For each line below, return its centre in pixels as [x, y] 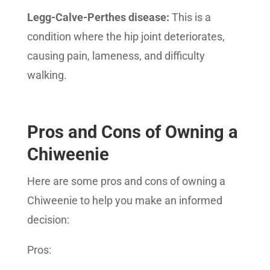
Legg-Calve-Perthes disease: [98, 17]
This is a [190, 17]
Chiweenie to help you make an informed [124, 200]
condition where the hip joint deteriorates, [126, 36]
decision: [48, 220]
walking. [47, 75]
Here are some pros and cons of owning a [126, 181]
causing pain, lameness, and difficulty [116, 56]
